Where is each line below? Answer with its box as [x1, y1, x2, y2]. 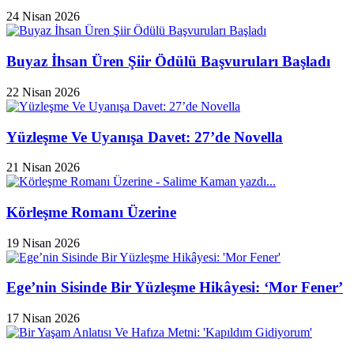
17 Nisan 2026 [6, 311, 80, 326]
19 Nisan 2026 [6, 235, 80, 250]
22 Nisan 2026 [6, 85, 80, 99]
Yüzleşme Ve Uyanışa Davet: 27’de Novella [6, 128, 283, 145]
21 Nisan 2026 [6, 160, 80, 175]
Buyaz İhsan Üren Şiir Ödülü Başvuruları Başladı [6, 53, 330, 70]
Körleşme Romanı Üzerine [6, 203, 176, 220]
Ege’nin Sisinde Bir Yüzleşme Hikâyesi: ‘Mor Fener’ [6, 279, 343, 296]
